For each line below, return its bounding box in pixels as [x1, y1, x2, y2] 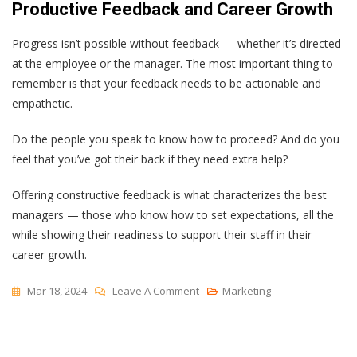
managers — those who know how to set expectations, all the [12, 206, 334, 222]
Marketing [222, 283, 271, 298]
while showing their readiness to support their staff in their [12, 226, 312, 242]
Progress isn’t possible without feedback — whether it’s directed [12, 35, 341, 51]
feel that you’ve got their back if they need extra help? [12, 151, 288, 167]
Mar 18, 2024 [27, 283, 87, 298]
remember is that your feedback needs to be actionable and [12, 75, 321, 91]
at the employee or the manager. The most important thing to [12, 55, 333, 71]
